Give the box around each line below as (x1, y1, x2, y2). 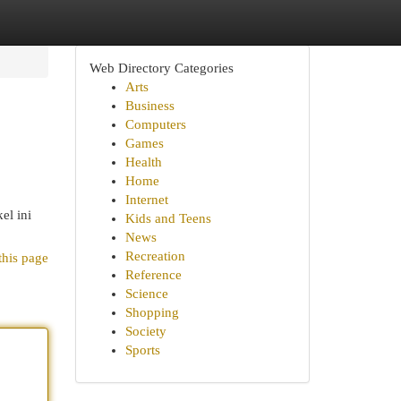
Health (124, 155, 162, 169)
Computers (124, 117, 186, 132)
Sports (124, 343, 160, 357)
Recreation (124, 249, 185, 263)
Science (124, 286, 168, 301)
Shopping (124, 305, 179, 320)
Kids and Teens (124, 211, 211, 226)
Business (124, 98, 175, 113)
